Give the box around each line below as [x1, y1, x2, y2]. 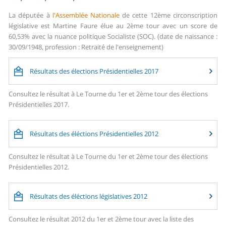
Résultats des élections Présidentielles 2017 [30, 67, 159, 76]
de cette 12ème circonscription [120, 11, 217, 20]
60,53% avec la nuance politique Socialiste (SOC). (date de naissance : [9, 32, 217, 41]
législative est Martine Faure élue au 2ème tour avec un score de [9, 21, 217, 31]
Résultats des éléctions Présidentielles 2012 [30, 129, 159, 139]
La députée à [9, 11, 52, 20]
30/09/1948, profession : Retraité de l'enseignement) [9, 42, 164, 52]
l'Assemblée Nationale [52, 11, 120, 20]
